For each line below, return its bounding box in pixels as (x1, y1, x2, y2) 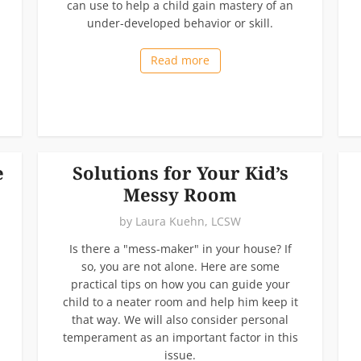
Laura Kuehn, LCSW (135, 213, 241, 229)
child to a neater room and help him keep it (62, 293, 298, 309)
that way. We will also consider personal (72, 311, 288, 327)
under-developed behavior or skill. (87, 15, 273, 31)
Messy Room (123, 181, 237, 206)
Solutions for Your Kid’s (72, 160, 288, 185)
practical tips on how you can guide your (70, 276, 290, 292)
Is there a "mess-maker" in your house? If (68, 240, 292, 256)
